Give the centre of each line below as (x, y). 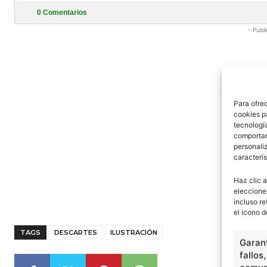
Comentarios (64, 13)
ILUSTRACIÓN (134, 232)
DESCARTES (76, 232)
